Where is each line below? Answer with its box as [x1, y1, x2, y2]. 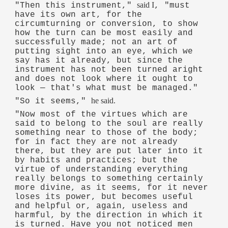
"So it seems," [15, 97, 92, 106]
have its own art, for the [15, 10, 142, 19]
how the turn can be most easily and [15, 28, 193, 38]
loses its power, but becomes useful [15, 192, 193, 202]
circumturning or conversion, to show [15, 19, 198, 28]
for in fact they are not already [15, 137, 178, 147]
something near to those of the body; [15, 128, 198, 138]
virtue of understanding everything [15, 165, 188, 175]
